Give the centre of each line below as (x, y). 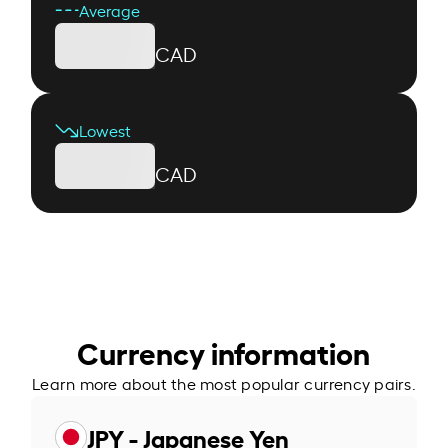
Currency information (224, 350)
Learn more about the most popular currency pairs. (224, 382)
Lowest (105, 129)
